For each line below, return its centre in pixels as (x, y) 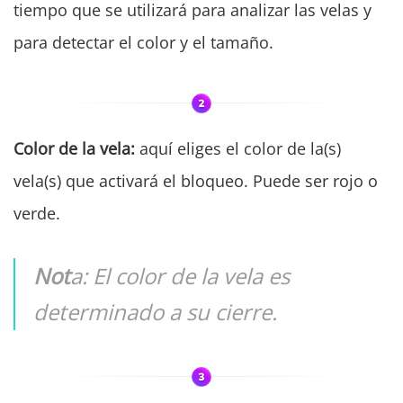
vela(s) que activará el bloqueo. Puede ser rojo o (196, 181)
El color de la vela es (191, 276)
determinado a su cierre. (155, 312)
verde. (37, 214)
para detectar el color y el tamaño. (143, 43)
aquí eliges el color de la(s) (238, 149)
